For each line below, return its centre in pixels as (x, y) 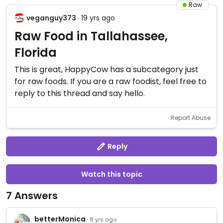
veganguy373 (51, 18)
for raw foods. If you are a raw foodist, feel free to (111, 81)
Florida (36, 53)
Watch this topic (111, 174)
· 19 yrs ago (96, 18)
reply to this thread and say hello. (80, 93)
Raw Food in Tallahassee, (91, 36)
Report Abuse (191, 118)
